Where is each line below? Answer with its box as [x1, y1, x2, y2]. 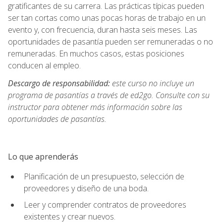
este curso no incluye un [110, 77, 194, 89]
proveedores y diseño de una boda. [24, 182, 149, 194]
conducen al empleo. [8, 59, 81, 71]
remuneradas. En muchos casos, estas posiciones [8, 48, 184, 59]
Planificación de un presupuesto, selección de [24, 170, 184, 182]
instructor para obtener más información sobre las [8, 101, 182, 112]
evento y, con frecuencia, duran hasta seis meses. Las [8, 24, 197, 35]
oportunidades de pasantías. [8, 113, 107, 124]
